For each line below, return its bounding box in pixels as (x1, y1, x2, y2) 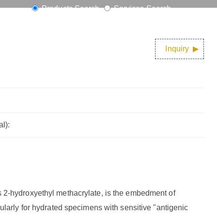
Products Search (39, 4, 102, 13)
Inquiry (165, 45, 189, 53)
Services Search (111, 4, 171, 13)
